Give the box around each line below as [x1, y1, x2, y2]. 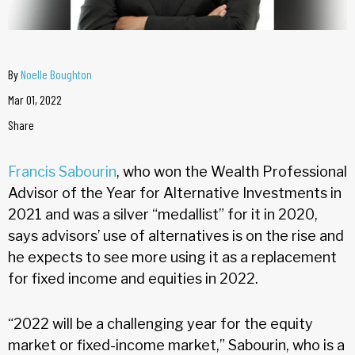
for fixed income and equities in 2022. [8, 269, 258, 287]
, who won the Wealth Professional [116, 162, 347, 180]
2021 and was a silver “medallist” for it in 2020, [8, 205, 318, 223]
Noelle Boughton [21, 66, 92, 82]
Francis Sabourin [8, 162, 116, 180]
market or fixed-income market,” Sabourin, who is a [8, 336, 345, 353]
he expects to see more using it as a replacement [8, 248, 337, 265]
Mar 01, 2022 [8, 91, 62, 107]
